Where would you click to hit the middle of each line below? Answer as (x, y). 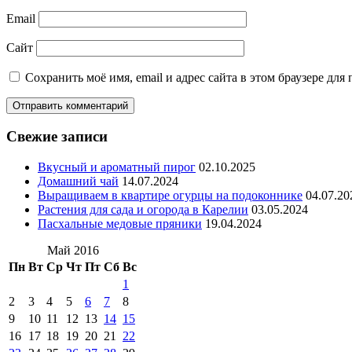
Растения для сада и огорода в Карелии (143, 210)
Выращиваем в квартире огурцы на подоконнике (170, 196)
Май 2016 (73, 251)
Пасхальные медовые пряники (120, 224)
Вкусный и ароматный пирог (117, 167)
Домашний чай (78, 181)
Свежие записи (57, 137)
